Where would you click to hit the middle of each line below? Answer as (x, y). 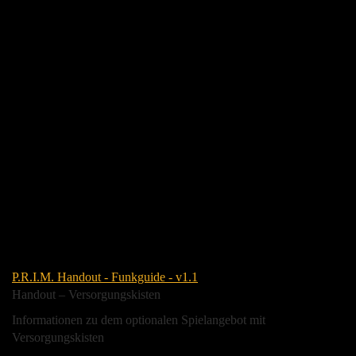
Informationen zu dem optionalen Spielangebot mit (139, 319)
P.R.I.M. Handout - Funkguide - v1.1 (105, 277)
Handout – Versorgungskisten (86, 294)
